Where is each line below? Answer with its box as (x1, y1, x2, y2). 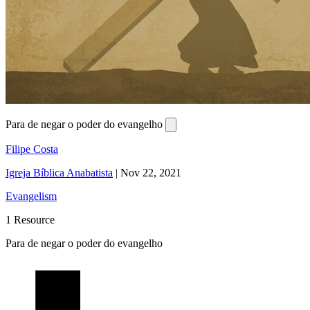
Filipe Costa (6, 143, 58, 155)
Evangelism (6, 190, 57, 202)
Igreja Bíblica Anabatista (6, 166, 113, 179)
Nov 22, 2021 (120, 166, 181, 179)
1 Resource (6, 213, 55, 226)
